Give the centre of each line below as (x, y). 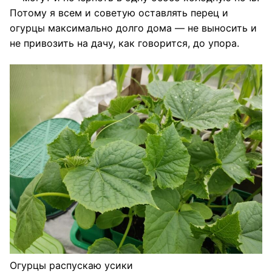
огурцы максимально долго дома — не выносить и (133, 28)
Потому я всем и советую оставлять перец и (119, 12)
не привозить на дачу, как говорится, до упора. (124, 43)
